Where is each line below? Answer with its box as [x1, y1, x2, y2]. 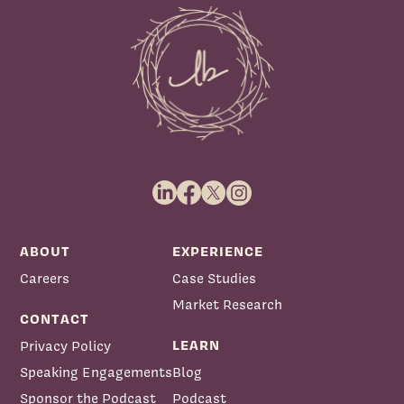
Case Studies [172, 269, 257, 289]
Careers [20, 269, 70, 289]
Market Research [172, 295, 283, 315]
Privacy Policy [20, 336, 112, 356]
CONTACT [20, 309, 90, 329]
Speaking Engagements [20, 363, 173, 382]
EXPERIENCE [172, 242, 264, 262]
